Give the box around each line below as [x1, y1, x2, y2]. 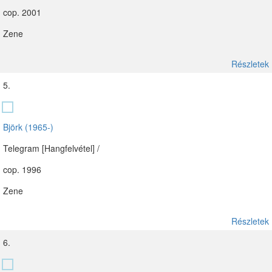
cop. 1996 [3, 163, 41, 175]
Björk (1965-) [3, 121, 53, 133]
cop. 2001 [3, 6, 41, 18]
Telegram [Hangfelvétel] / [3, 142, 100, 154]
